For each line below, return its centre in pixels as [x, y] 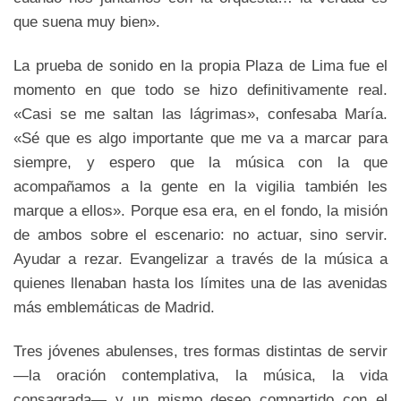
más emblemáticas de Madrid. [114, 307]
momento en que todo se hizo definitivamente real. [200, 89]
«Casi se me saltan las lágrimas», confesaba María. [200, 113]
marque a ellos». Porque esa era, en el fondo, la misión [200, 210]
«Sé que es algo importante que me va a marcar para [200, 137]
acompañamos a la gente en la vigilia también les [200, 186]
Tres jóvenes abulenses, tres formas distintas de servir [200, 350]
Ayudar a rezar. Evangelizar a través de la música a [200, 258]
